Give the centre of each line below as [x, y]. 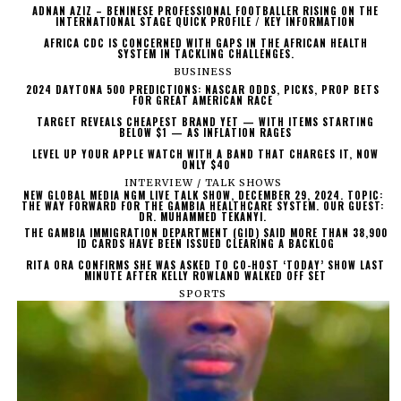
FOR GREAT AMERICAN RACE [203, 100]
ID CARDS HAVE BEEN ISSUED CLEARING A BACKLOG [205, 243]
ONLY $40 [205, 164]
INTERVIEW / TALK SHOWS [203, 182]
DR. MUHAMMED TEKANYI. [203, 216]
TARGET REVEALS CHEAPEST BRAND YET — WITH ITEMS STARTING [206, 121]
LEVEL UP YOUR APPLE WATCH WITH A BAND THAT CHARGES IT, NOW [206, 154]
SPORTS [203, 293]
